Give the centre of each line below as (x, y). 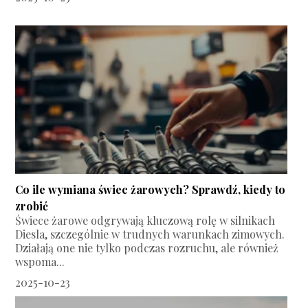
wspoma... (40, 262)
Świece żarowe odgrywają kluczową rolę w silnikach (145, 221)
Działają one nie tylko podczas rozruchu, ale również (147, 248)
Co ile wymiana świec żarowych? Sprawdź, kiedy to (151, 190)
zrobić (32, 206)
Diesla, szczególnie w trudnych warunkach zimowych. (150, 234)
